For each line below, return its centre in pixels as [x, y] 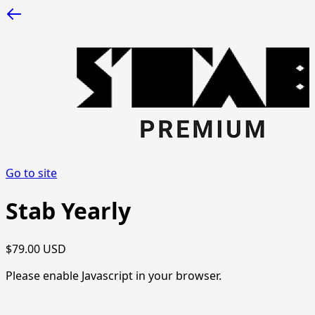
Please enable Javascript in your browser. [114, 275]
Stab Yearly [68, 211]
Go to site [31, 173]
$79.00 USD [36, 249]
